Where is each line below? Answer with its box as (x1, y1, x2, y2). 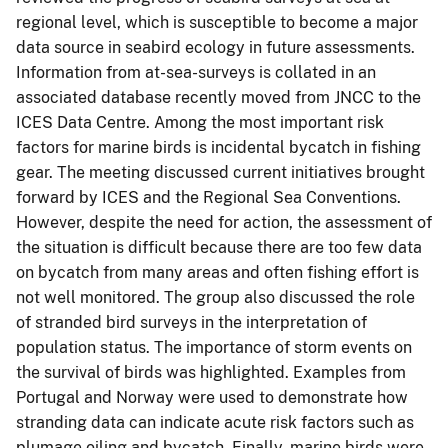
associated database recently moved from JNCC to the (16, 87, 421, 107)
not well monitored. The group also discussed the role (16, 287, 415, 307)
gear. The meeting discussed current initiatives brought (16, 162, 425, 182)
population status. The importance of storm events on (16, 337, 412, 357)
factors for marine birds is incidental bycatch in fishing (16, 137, 421, 157)
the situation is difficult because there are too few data (16, 237, 422, 257)
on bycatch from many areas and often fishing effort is (16, 262, 419, 282)
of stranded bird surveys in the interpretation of (16, 312, 367, 332)
